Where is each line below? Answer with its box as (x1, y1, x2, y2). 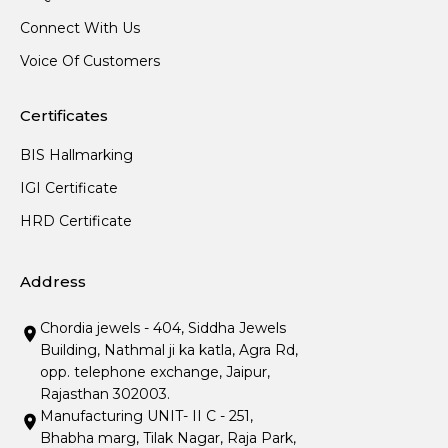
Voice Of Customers (20, 52, 160, 71)
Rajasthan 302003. (40, 385, 170, 404)
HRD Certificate (20, 212, 132, 231)
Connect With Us (20, 19, 140, 38)
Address (20, 272, 86, 292)
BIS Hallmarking (20, 146, 133, 165)
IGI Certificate (20, 179, 118, 198)
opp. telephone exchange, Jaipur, (40, 363, 270, 382)
